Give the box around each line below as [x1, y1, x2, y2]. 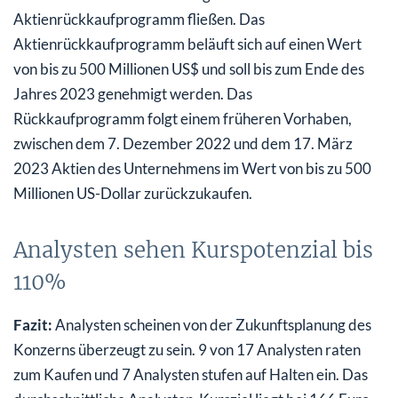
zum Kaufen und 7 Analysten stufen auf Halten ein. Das [13, 365, 368, 385]
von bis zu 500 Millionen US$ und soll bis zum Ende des [13, 60, 364, 79]
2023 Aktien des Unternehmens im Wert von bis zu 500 [13, 159, 371, 179]
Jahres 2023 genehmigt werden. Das [13, 84, 252, 104]
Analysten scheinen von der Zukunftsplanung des [52, 315, 371, 335]
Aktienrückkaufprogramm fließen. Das [13, 10, 265, 29]
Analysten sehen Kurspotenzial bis [13, 236, 373, 265]
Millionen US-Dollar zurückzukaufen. [13, 184, 252, 203]
